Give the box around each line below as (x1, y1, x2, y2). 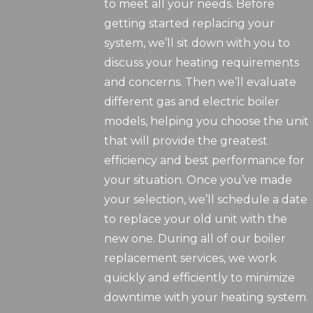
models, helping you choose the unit (104, 115, 310, 129)
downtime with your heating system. (104, 291, 309, 305)
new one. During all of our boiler (104, 232, 286, 246)
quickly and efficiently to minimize (104, 271, 296, 285)
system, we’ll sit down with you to (104, 36, 291, 50)
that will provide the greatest (104, 134, 268, 148)
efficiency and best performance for (104, 154, 305, 168)
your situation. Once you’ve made (104, 173, 293, 187)
